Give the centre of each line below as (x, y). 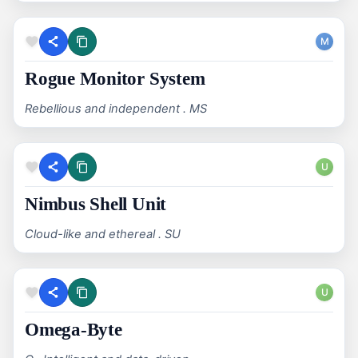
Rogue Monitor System (115, 79)
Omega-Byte (74, 330)
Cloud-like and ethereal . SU (103, 235)
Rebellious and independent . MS (116, 109)
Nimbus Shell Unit (96, 205)
